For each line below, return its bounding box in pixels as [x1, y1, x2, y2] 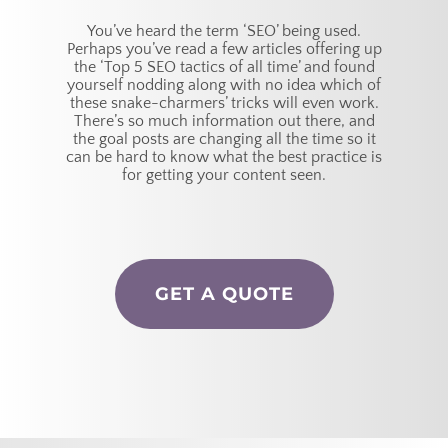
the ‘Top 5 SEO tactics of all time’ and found [73, 58, 375, 77]
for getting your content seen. [122, 166, 326, 185]
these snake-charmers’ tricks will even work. [69, 94, 379, 113]
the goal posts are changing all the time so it [72, 130, 376, 149]
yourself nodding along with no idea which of [67, 76, 381, 95]
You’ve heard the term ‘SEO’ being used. [87, 22, 361, 41]
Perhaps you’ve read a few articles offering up [66, 40, 382, 59]
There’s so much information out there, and [73, 112, 375, 131]
